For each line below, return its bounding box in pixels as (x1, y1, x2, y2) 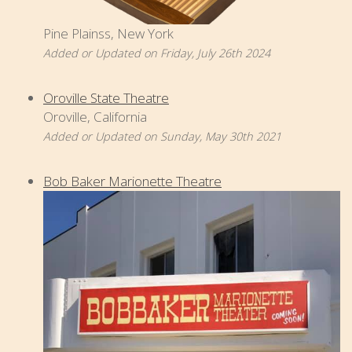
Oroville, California (43, 108, 147, 126)
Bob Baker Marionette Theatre (43, 172, 222, 191)
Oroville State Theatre (43, 89, 169, 108)
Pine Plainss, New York (43, 24, 174, 43)
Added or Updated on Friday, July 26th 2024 (43, 46, 270, 61)
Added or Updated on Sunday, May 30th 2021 (43, 129, 281, 145)
